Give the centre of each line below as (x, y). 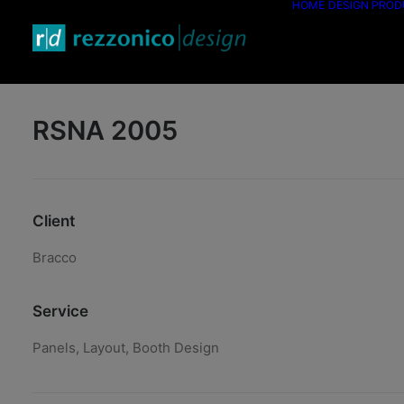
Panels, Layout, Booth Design (126, 348)
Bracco (55, 257)
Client (54, 221)
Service (60, 311)
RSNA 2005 (105, 130)
